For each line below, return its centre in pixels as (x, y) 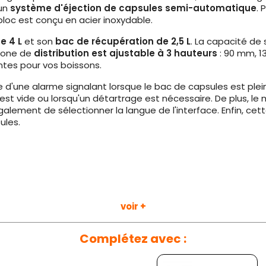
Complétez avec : (133, 239)
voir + (133, 206)
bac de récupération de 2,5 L (123, 41)
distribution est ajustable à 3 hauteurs (126, 53)
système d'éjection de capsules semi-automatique (133, 8)
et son (39, 41)
